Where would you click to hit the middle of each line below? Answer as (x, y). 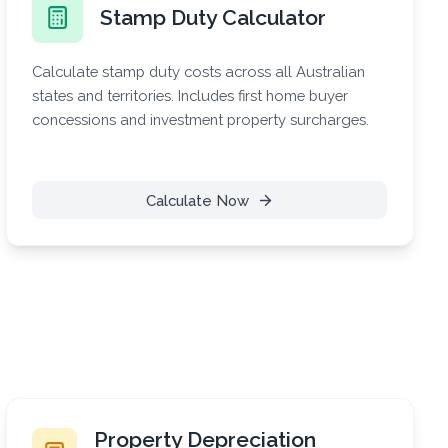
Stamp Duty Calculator (213, 17)
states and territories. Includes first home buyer (190, 95)
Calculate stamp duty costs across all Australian (199, 71)
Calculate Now (197, 200)
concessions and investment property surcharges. (201, 119)
